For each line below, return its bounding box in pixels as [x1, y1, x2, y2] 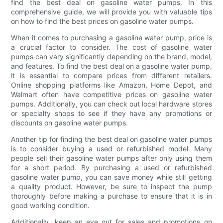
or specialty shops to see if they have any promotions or [11, 109, 212, 117]
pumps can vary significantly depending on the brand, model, [11, 52, 212, 61]
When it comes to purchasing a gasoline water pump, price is [11, 33, 212, 42]
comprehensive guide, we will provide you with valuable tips [11, 7, 212, 16]
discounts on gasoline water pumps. [11, 118, 128, 127]
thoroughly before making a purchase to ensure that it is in [11, 191, 212, 200]
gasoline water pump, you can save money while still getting [11, 172, 212, 181]
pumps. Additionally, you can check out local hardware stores [11, 99, 212, 108]
